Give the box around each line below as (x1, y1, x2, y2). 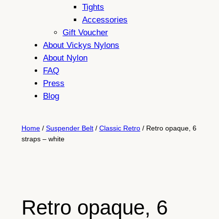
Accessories (82, 15, 128, 25)
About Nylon (43, 53, 88, 63)
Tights (82, 2, 104, 12)
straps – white (21, 135, 65, 143)
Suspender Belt (45, 124, 93, 132)
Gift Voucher (63, 28, 108, 38)
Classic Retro (99, 124, 140, 132)
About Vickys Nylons (43, 41, 119, 50)
